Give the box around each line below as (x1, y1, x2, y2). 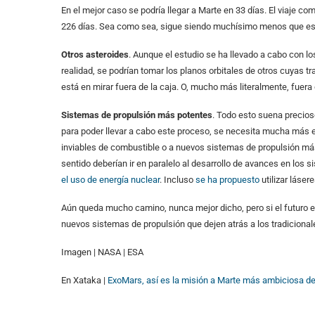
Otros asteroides (61, 49, 129, 60)
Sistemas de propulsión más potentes (61, 110, 212, 121)
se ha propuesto (195, 174, 259, 186)
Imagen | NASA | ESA (61, 247, 143, 258)
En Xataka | (61, 275, 108, 286)
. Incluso (160, 174, 195, 186)
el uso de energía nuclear (61, 174, 160, 186)
